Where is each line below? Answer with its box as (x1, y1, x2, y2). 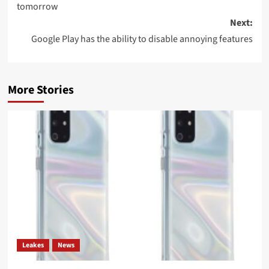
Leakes (22, 240, 44, 250)
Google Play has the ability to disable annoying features (31, 32, 253, 46)
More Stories (7, 81, 74, 98)
